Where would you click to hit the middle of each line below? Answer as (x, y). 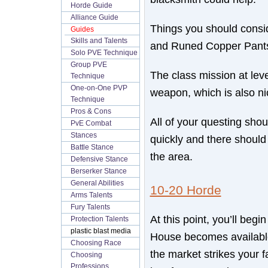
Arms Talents (91, 195)
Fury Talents (90, 207)
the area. (171, 156)
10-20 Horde (185, 191)
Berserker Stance (98, 171)
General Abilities (97, 183)
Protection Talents (99, 219)
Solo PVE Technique (104, 53)
